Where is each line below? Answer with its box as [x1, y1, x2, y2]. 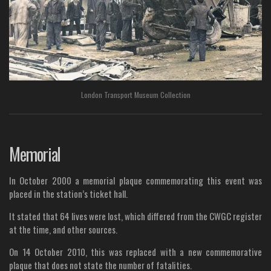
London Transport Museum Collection [80, 88, 191, 100]
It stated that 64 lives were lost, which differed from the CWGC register [9, 209, 262, 223]
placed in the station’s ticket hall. [9, 186, 128, 200]
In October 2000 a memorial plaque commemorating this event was [9, 173, 262, 187]
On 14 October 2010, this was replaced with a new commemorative [9, 244, 262, 258]
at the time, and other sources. [9, 222, 117, 236]
